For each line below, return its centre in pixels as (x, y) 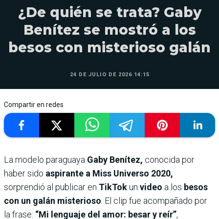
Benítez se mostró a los (109, 30)
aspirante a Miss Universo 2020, (108, 174)
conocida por (170, 160)
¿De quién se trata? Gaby (109, 12)
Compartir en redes (34, 105)
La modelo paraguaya (45, 160)
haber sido (24, 174)
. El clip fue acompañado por (154, 201)
